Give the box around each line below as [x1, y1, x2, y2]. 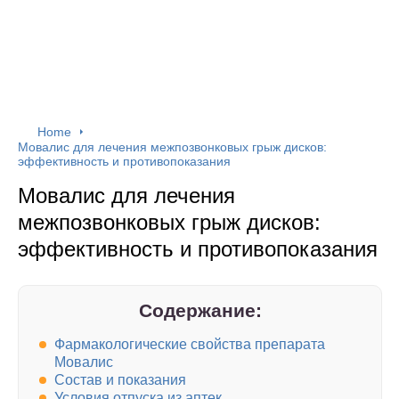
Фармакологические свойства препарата [54, 337, 325, 353]
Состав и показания [54, 372, 186, 388]
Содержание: [138, 300, 262, 321]
